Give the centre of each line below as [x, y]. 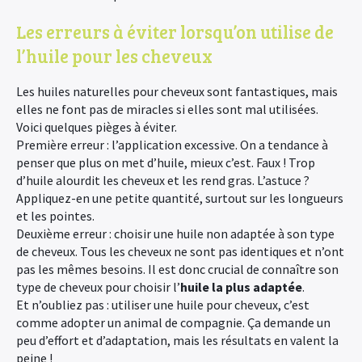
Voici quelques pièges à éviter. [97, 127]
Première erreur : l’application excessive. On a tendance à [172, 145]
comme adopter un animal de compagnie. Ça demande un [173, 322]
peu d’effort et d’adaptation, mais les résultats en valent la [177, 340]
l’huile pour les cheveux [114, 56]
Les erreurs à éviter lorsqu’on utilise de [175, 32]
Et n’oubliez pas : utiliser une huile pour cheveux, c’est [163, 305]
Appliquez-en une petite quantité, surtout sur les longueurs [180, 198]
